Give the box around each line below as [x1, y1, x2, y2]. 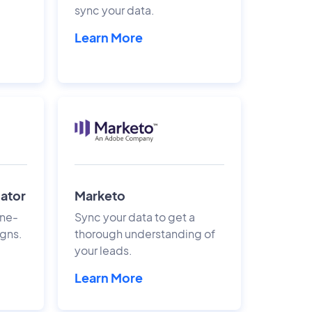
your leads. [74, 242, 132, 258]
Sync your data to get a [74, 209, 195, 224]
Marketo [74, 187, 125, 203]
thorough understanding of [74, 226, 215, 241]
